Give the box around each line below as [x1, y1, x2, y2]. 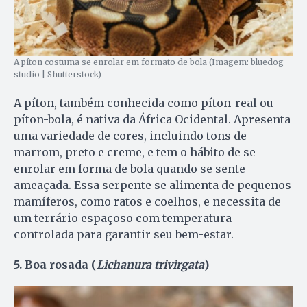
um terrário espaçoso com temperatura [14, 210, 232, 225]
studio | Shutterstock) [14, 69, 101, 79]
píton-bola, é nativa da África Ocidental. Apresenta [14, 112, 291, 126]
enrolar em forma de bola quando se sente [14, 161, 245, 175]
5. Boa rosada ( [14, 257, 97, 271]
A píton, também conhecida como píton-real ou [14, 95, 273, 110]
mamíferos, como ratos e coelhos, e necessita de [14, 194, 281, 208]
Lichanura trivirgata [97, 257, 204, 271]
